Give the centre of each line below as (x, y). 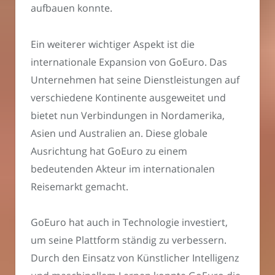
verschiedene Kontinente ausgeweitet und (128, 97)
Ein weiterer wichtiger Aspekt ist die (113, 44)
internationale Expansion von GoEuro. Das (129, 62)
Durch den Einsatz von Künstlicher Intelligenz (135, 258)
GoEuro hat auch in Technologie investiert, (129, 223)
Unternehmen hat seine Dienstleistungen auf (135, 79)
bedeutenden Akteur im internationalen (123, 168)
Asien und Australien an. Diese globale (119, 133)
